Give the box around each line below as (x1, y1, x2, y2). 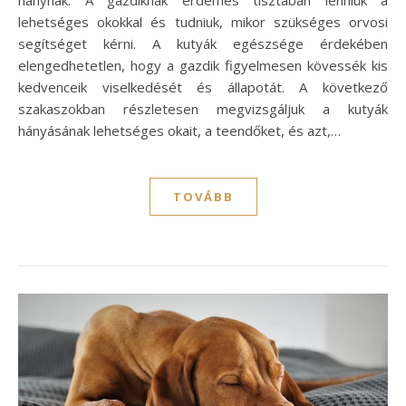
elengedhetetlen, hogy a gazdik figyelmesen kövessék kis (18, 55, 388, 74)
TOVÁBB (172, 188, 234, 205)
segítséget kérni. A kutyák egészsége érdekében (18, 34, 388, 53)
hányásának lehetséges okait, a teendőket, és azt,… (18, 121, 341, 140)
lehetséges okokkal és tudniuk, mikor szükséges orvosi (18, 12, 388, 31)
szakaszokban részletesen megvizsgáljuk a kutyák (18, 99, 388, 118)
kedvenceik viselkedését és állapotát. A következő (18, 77, 388, 96)
